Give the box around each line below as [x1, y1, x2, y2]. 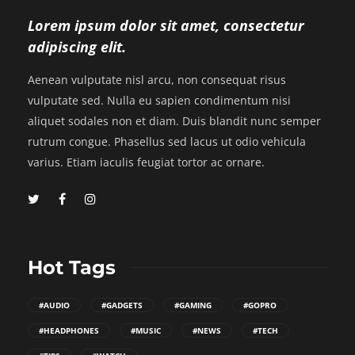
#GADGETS [101, 299, 143, 311]
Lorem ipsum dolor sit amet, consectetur [28, 15, 304, 35]
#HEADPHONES [39, 324, 99, 336]
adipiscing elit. [28, 36, 126, 56]
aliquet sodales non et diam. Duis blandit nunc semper [28, 113, 321, 128]
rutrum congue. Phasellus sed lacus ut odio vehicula [28, 133, 306, 149]
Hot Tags [28, 255, 116, 279]
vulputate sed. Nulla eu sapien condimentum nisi [28, 92, 291, 108]
